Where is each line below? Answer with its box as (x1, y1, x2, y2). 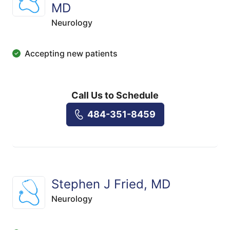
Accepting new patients (25, 48, 118, 59)
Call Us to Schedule (71, 90, 159, 101)
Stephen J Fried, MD (51, 177, 170, 191)
